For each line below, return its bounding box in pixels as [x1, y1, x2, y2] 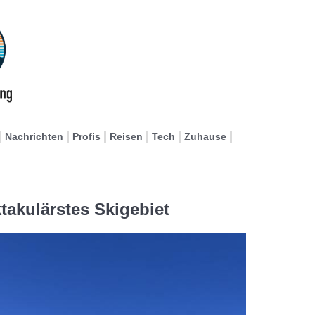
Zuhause [184, 131, 226, 142]
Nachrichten [5, 131, 63, 142]
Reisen [110, 131, 143, 142]
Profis [72, 131, 101, 142]
